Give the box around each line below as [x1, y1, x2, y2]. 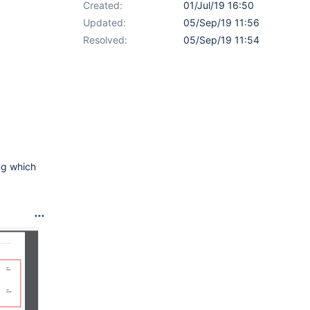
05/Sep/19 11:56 [183, 17, 259, 28]
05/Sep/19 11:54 [183, 34, 259, 46]
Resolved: [83, 34, 127, 46]
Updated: [83, 17, 126, 28]
